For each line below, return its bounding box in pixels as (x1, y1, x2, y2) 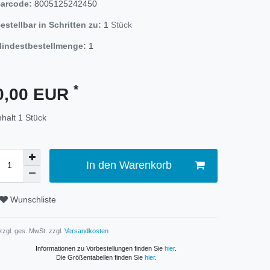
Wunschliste (10, 195, 56, 205)
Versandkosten (63, 227, 108, 234)
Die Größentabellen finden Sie (55, 253, 145, 261)
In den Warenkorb (86, 159, 172, 172)
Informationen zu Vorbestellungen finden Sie (36, 244, 165, 252)
